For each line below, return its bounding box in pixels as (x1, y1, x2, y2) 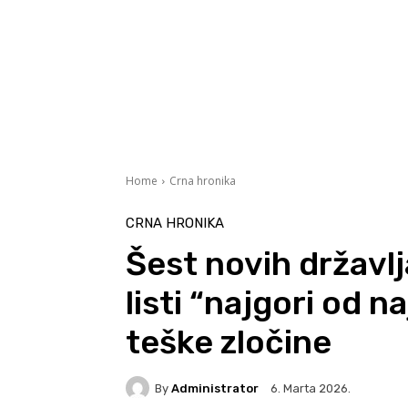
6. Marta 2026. (270, 382, 351, 396)
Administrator (171, 381, 259, 395)
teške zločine (126, 322, 331, 362)
